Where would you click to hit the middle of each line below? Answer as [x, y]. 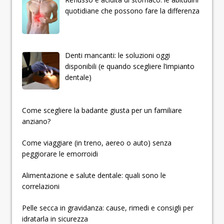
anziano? [36, 121]
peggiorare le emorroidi [60, 154]
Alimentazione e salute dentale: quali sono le [94, 175]
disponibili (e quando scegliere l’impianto [129, 66]
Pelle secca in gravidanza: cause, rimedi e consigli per [108, 208]
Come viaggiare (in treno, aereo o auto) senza [97, 143]
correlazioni [41, 186]
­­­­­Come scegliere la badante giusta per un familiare [102, 110]
